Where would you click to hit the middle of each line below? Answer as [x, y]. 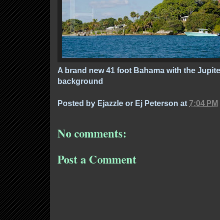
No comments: [92, 133]
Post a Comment [97, 159]
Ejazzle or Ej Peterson [138, 103]
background [80, 81]
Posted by [77, 103]
